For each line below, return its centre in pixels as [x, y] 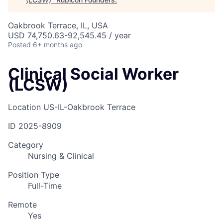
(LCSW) [38, 85]
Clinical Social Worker [93, 74]
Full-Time [45, 185]
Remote [22, 204]
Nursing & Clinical [61, 156]
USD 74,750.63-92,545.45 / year [69, 36]
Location [24, 107]
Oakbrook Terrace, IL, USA [58, 26]
